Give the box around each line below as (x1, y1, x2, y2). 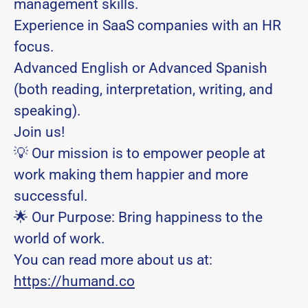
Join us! (14, 124, 65, 140)
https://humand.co (14, 273, 135, 289)
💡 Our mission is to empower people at (14, 145, 265, 162)
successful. (14, 188, 88, 204)
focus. (14, 38, 54, 55)
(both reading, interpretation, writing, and (14, 81, 273, 98)
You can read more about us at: (14, 252, 212, 268)
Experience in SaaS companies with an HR (14, 17, 281, 34)
